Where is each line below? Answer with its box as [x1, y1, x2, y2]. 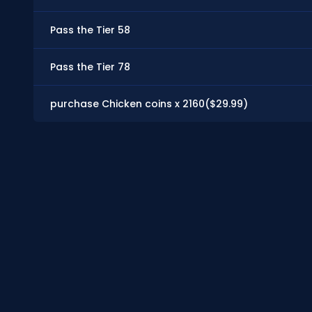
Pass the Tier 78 [50, 60, 130, 74]
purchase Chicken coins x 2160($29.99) [50, 97, 248, 111]
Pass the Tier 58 [50, 23, 130, 37]
